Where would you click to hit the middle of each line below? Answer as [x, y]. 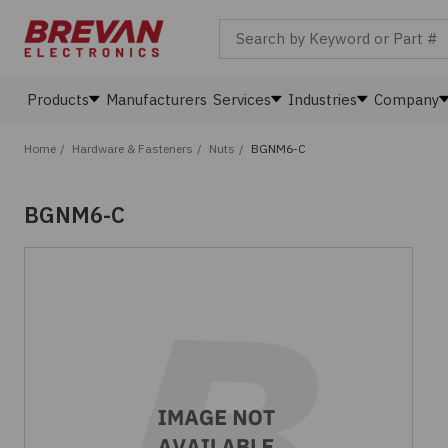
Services [242, 99]
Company [406, 99]
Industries [322, 99]
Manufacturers [156, 99]
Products [58, 99]
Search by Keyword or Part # [319, 28]
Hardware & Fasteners [132, 148]
